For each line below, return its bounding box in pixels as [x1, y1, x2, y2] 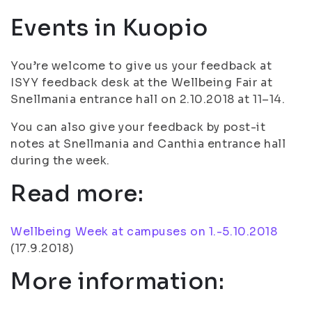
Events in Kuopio [10, 14, 208, 42]
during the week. [10, 153, 110, 168]
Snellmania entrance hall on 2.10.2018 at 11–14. [10, 92, 286, 107]
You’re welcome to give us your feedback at [10, 58, 272, 73]
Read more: [10, 180, 144, 208]
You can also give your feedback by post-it [10, 120, 266, 134]
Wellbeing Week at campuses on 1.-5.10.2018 [10, 224, 278, 239]
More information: [10, 267, 225, 295]
